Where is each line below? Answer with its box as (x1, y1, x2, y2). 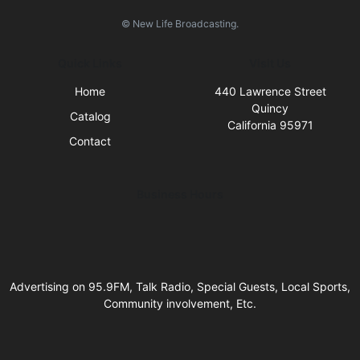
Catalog (69, 109, 111, 124)
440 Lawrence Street (214, 84, 326, 99)
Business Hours (137, 187, 223, 202)
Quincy (252, 101, 288, 116)
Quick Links (58, 56, 122, 71)
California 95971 (227, 118, 313, 133)
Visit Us (249, 56, 291, 71)
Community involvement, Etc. (104, 297, 256, 311)
